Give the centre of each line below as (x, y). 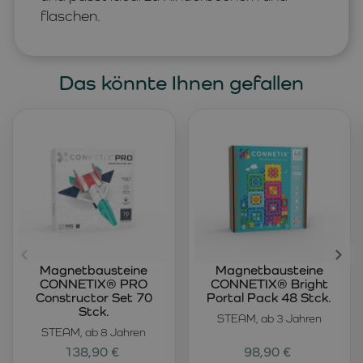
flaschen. (70, 15)
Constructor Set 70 (94, 298)
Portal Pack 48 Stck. (269, 298)
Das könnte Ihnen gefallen (181, 82)
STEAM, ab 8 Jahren (94, 333)
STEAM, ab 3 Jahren (269, 319)
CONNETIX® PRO (94, 284)
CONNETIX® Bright (269, 284)
